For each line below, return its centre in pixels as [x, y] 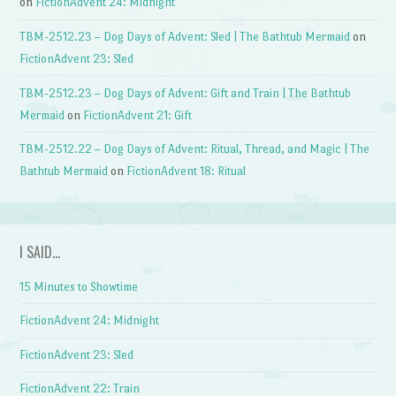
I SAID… [40, 251]
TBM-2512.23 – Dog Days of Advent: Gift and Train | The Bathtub [186, 93]
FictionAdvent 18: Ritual [187, 171]
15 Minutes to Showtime [79, 286]
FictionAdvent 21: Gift [138, 115]
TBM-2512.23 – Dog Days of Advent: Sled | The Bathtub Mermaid [185, 37]
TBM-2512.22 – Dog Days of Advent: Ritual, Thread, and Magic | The [195, 149]
